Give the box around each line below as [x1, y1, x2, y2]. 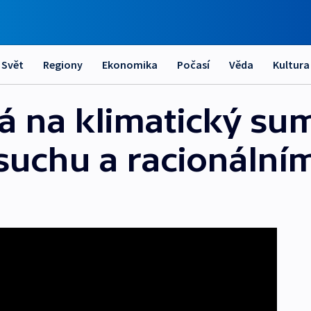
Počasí [177, 58, 210, 72]
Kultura [273, 58, 310, 72]
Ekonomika [102, 58, 158, 72]
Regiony [43, 58, 83, 72]
